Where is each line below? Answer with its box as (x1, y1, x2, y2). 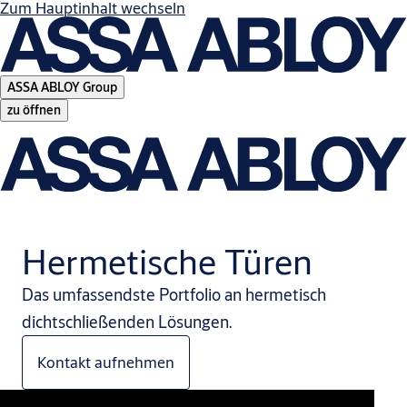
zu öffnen (7, 101, 61, 118)
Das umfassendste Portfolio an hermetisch (22, 283, 326, 306)
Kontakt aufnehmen (37, 352, 174, 373)
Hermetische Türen (22, 238, 313, 284)
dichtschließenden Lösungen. (22, 311, 233, 333)
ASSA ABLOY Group (7, 78, 117, 95)
